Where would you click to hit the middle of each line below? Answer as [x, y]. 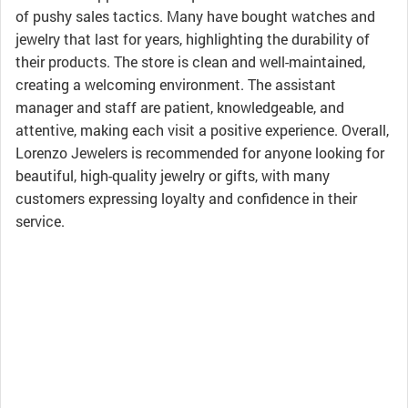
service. [40, 221]
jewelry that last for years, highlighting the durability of [193, 39]
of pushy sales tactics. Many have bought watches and [195, 16]
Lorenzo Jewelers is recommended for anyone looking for [200, 153]
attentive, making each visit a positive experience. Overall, [202, 130]
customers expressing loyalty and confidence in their [186, 198]
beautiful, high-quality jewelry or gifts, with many [173, 175]
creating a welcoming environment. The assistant [176, 84]
